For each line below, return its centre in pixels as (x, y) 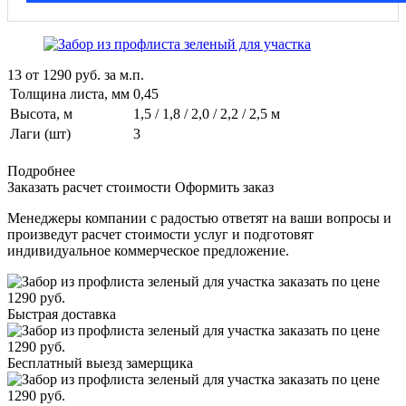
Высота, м (41, 113)
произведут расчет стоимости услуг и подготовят (160, 234)
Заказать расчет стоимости (89, 187)
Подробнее (41, 170)
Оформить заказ (224, 187)
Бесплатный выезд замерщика (100, 362)
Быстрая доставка (62, 314)
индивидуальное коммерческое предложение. (148, 250)
